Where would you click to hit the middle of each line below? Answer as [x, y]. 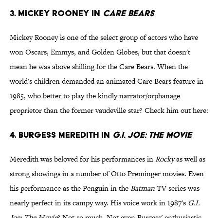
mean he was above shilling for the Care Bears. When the [99, 67]
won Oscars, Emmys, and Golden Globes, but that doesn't [100, 52]
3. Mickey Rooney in [56, 13]
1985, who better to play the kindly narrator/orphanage [95, 96]
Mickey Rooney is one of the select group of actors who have [104, 37]
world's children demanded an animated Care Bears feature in [107, 81]
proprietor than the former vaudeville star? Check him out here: [109, 110]
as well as [190, 159]
